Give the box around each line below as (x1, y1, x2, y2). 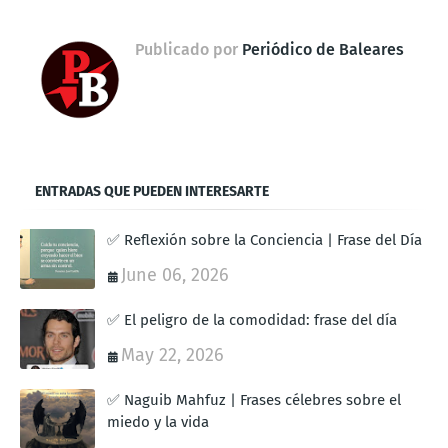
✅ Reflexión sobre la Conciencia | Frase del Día (107, 231, 422, 250)
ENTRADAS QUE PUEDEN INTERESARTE (35, 183, 269, 201)
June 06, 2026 (121, 264, 229, 287)
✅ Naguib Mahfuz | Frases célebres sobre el (107, 391, 401, 410)
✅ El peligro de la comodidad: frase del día (107, 311, 397, 330)
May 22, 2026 (121, 344, 224, 367)
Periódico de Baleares (238, 40, 404, 60)
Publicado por (135, 40, 238, 60)
